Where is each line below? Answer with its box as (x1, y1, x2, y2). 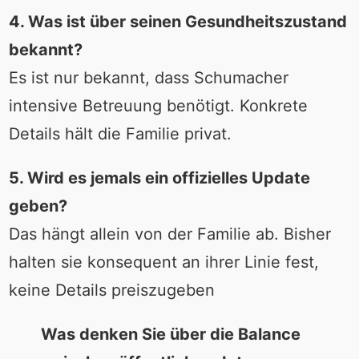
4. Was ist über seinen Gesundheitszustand (8, 12, 347, 32)
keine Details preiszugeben (8, 280, 215, 301)
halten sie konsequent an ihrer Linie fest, (8, 252, 319, 272)
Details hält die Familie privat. (8, 124, 232, 144)
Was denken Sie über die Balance (40, 325, 301, 345)
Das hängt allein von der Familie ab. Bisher (8, 224, 331, 244)
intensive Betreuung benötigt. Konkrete (8, 96, 308, 116)
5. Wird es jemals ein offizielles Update (8, 168, 310, 188)
